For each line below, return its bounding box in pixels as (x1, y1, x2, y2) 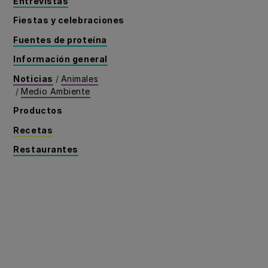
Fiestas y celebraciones (13, 15, 124, 26)
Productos (13, 105, 63, 116)
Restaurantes (13, 144, 78, 155)
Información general (13, 54, 108, 65)
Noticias (13, 73, 53, 84)
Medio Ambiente (21, 86, 91, 96)
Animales (60, 73, 99, 84)
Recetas (13, 124, 53, 135)
